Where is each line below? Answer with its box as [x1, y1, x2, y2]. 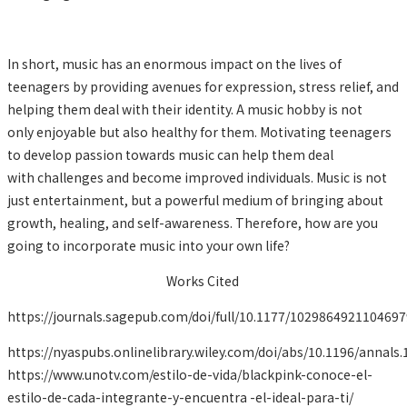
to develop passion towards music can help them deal [7, 144, 333, 164]
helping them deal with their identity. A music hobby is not [7, 99, 362, 118]
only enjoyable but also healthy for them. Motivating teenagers [7, 122, 392, 141]
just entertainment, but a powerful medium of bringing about [7, 190, 383, 209]
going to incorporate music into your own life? [7, 235, 290, 254]
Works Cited [165, 271, 242, 290]
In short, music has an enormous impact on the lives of [7, 54, 342, 73]
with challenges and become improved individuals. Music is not [7, 167, 387, 186]
